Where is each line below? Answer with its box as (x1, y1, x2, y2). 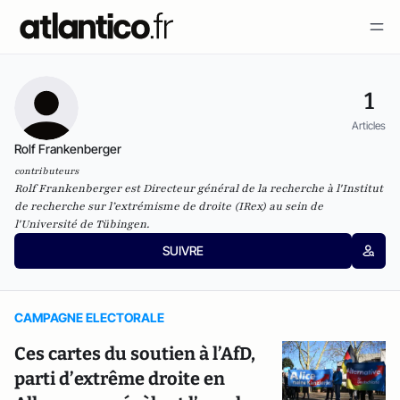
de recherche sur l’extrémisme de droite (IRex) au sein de (14, 199, 323, 213)
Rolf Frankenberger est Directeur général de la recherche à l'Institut (14, 181, 383, 196)
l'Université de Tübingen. (14, 217, 149, 231)
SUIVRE (162, 243, 204, 258)
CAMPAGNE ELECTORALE (14, 310, 164, 325)
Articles (352, 118, 386, 132)
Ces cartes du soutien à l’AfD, (14, 343, 255, 364)
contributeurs (14, 164, 79, 178)
